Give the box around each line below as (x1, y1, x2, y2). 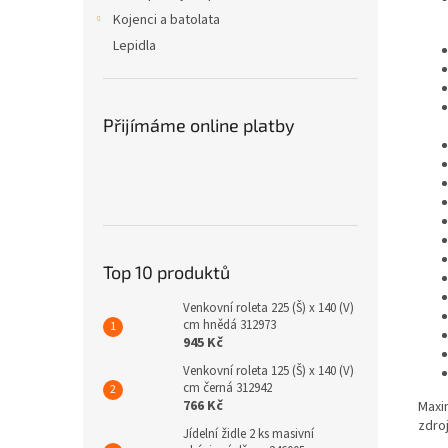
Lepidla (113, 36, 156, 56)
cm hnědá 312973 (183, 316, 276, 334)
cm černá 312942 (183, 379, 272, 397)
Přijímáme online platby (103, 114, 295, 136)
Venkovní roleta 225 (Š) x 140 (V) (183, 299, 354, 317)
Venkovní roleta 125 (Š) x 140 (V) (183, 362, 354, 380)
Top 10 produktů (103, 261, 230, 283)
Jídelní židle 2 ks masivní (183, 425, 314, 443)
